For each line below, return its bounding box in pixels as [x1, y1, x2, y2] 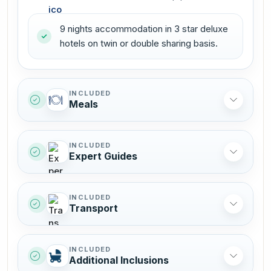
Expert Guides [69, 149, 137, 162]
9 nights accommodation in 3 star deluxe [60, 22, 228, 34]
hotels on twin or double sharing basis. [60, 37, 218, 49]
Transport [69, 201, 118, 214]
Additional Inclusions [69, 253, 169, 266]
